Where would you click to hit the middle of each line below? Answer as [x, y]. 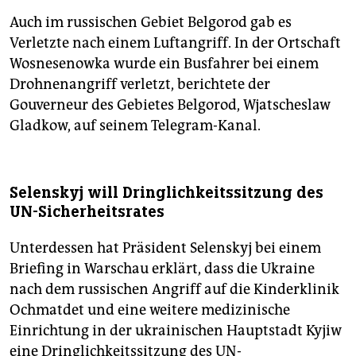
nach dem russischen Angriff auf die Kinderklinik [174, 290]
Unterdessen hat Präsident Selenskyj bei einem [165, 248]
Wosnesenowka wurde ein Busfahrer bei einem [164, 64]
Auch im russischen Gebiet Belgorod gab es [151, 23]
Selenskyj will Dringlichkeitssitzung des [166, 193]
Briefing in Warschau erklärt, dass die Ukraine [162, 269]
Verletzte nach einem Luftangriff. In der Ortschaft [175, 43]
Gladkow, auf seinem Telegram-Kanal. [135, 126]
